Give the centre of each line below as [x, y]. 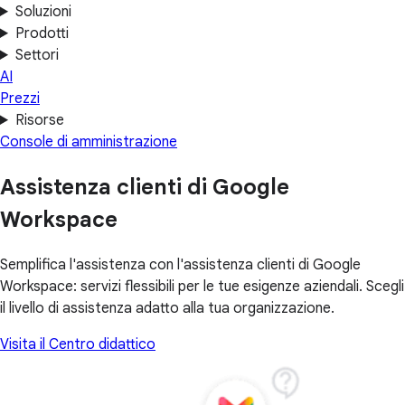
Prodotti [42, 33]
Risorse [39, 120]
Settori [37, 55]
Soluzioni [43, 12]
